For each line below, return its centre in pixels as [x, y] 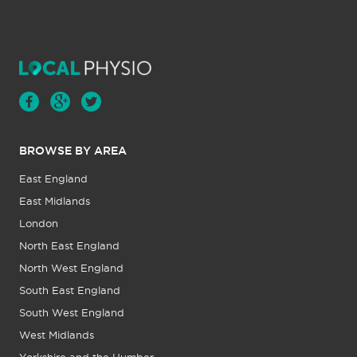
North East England [69, 246]
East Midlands [55, 202]
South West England [72, 313]
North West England [71, 269]
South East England [70, 291]
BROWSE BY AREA [73, 151]
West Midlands [57, 335]
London [39, 224]
